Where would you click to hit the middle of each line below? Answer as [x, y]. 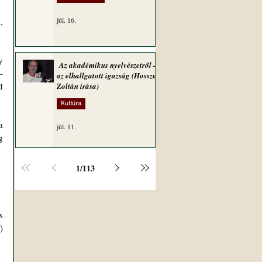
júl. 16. [66, 20]
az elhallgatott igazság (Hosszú [107, 75]
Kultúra [71, 104]
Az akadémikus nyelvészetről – [107, 65]
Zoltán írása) [78, 86]
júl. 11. [66, 126]
